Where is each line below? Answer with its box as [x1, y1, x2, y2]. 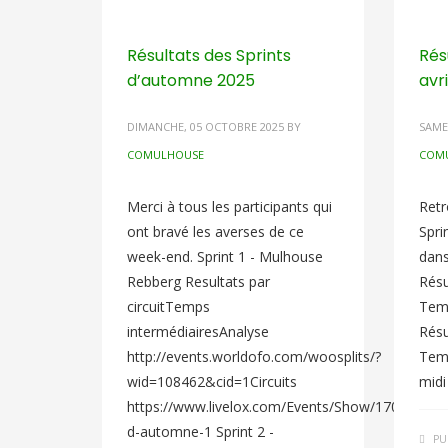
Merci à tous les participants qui [127, 197, 332, 216]
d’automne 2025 [127, 69, 255, 92]
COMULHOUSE [127, 147, 204, 162]
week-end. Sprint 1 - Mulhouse [127, 247, 323, 266]
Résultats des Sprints [127, 44, 291, 67]
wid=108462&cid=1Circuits [127, 372, 297, 391]
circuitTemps [127, 297, 210, 316]
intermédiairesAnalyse [127, 322, 269, 341]
